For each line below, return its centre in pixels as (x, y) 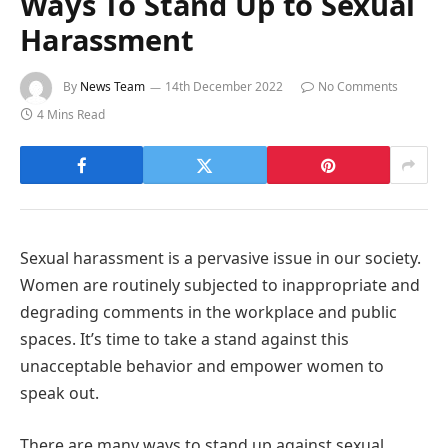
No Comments (358, 87)
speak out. (59, 393)
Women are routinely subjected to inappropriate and (220, 285)
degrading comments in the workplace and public (208, 312)
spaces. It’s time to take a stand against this (184, 339)
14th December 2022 (224, 87)
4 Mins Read (71, 115)
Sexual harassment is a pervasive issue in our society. (220, 258)
